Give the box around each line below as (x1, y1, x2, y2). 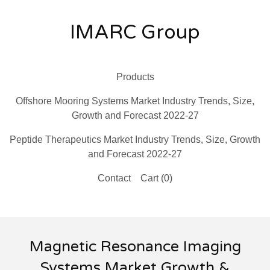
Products (116, 72, 154, 82)
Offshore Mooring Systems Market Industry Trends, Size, (16, 96, 254, 106)
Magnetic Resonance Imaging (29, 237, 241, 256)
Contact (98, 173, 131, 183)
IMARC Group (70, 21, 200, 44)
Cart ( (140, 173, 164, 183)
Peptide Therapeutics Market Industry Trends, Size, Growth (10, 134, 260, 145)
